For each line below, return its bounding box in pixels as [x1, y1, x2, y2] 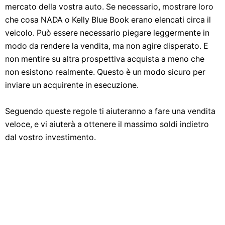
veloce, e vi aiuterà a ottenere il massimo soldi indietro [5, 120, 209, 129]
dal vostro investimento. [5, 133, 96, 142]
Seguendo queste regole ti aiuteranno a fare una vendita [5, 106, 215, 116]
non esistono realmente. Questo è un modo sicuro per [5, 67, 205, 77]
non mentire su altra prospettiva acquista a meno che [5, 54, 204, 64]
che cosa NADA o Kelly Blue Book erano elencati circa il [5, 15, 211, 25]
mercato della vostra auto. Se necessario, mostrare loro [5, 2, 213, 12]
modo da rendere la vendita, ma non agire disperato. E [5, 41, 208, 51]
